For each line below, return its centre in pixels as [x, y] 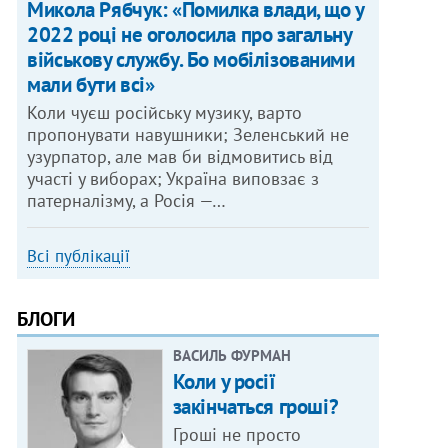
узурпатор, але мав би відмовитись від [180, 157]
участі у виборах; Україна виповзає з [173, 179]
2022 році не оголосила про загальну [189, 35]
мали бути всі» [91, 85]
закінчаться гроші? [255, 407]
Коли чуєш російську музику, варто [165, 113]
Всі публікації [79, 256]
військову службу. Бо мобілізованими [191, 60]
